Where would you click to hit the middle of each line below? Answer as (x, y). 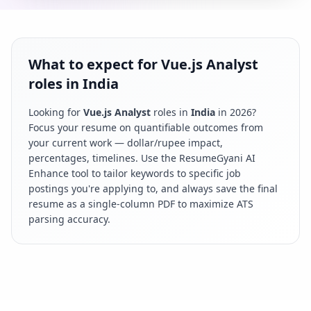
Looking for (56, 112)
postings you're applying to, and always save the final (153, 188)
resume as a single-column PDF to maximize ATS (141, 203)
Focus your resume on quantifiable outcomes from (146, 127)
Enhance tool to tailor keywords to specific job (135, 173)
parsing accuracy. (69, 219)
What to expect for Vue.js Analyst (143, 64)
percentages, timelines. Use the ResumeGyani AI (142, 158)
